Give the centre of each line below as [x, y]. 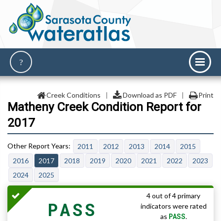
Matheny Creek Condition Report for [104, 107]
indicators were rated [173, 206]
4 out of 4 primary [173, 196]
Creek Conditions [74, 95]
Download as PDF [149, 95]
